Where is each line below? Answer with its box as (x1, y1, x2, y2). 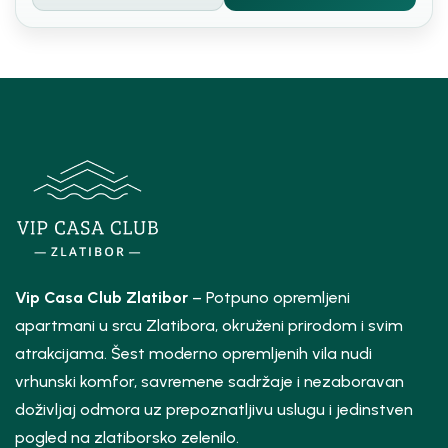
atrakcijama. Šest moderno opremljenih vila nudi (15, 344, 372, 364)
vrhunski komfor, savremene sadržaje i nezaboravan (15, 372, 404, 392)
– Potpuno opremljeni (188, 288, 350, 308)
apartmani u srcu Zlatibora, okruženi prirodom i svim (15, 316, 403, 336)
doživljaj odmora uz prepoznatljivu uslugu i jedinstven (15, 400, 413, 420)
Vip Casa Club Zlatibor (15, 288, 188, 308)
